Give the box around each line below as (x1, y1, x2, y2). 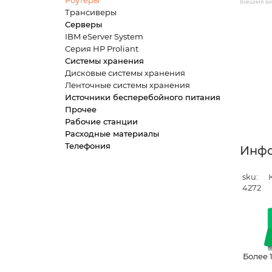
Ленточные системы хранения (65, 80, 190, 90)
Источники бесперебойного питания (65, 92, 220, 102)
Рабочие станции (65, 117, 138, 126)
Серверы (65, 19, 102, 29)
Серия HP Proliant (65, 44, 138, 53)
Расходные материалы (65, 129, 159, 138)
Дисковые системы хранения (65, 68, 185, 78)
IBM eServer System (65, 32, 143, 41)
